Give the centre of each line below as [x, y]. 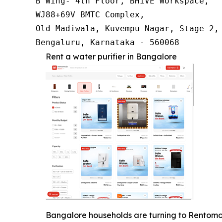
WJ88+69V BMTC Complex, [90, 14]
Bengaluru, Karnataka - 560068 [108, 42]
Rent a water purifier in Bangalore [111, 56]
